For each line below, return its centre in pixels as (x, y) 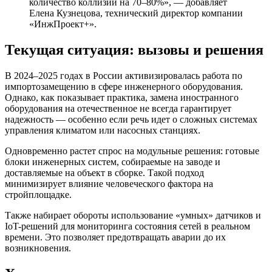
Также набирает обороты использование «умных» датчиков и (133, 215)
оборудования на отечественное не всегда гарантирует (118, 108)
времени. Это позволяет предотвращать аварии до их (115, 237)
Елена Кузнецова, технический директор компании (136, 13)
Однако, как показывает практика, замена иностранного (122, 97)
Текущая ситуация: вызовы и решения (134, 50)
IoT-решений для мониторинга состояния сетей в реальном (127, 226)
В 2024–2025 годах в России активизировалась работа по (124, 75)
